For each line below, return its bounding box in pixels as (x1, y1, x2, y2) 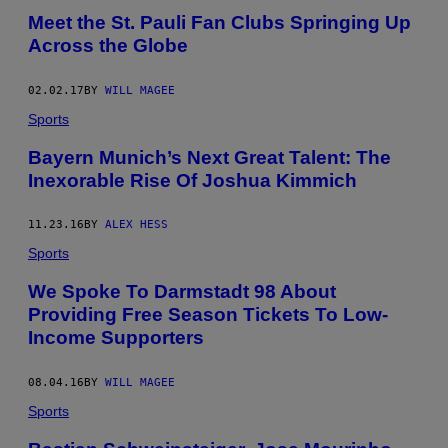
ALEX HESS (105, 218, 168, 232)
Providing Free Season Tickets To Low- (28, 304, 388, 326)
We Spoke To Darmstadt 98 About (28, 281, 336, 303)
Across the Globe (28, 35, 188, 57)
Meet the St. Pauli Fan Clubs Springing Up (28, 12, 411, 34)
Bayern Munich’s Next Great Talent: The (28, 146, 391, 168)
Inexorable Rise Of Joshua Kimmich (28, 169, 357, 191)
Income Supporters (28, 327, 204, 349)
